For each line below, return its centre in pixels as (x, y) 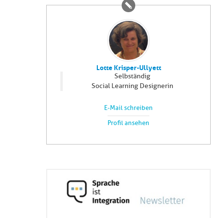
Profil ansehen (128, 123)
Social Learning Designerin (132, 86)
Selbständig (132, 76)
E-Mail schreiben (128, 108)
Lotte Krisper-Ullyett (128, 67)
